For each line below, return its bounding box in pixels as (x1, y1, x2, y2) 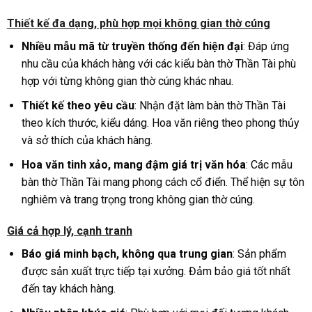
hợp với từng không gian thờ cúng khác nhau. (21, 75, 233, 88)
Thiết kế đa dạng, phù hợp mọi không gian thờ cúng (6, 17, 270, 31)
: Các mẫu (245, 157, 292, 171)
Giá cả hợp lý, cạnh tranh (6, 224, 132, 238)
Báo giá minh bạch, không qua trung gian (21, 247, 233, 261)
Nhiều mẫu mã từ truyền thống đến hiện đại (21, 40, 243, 54)
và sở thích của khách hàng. (21, 133, 153, 147)
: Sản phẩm (232, 247, 286, 261)
